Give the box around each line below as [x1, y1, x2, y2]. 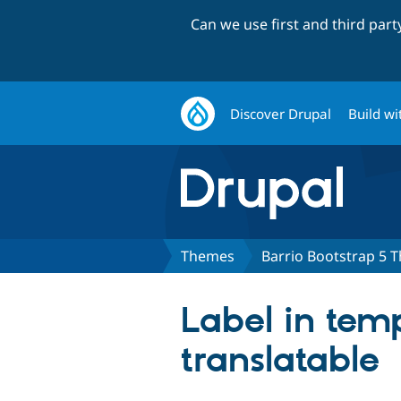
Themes [181, 245, 235, 266]
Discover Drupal [230, 104, 332, 123]
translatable [181, 338, 380, 383]
